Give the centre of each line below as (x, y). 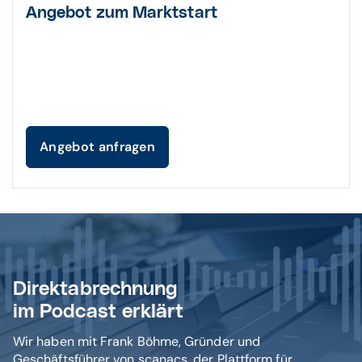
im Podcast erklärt (99, 312)
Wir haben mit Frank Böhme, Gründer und (137, 341)
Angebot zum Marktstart (122, 13)
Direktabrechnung (99, 289)
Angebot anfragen (98, 147)
